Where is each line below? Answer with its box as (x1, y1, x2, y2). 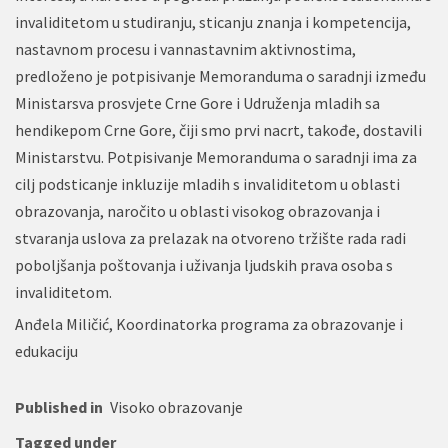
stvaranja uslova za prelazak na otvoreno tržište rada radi (15, 227, 406, 248)
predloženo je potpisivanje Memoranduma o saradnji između (15, 65, 426, 86)
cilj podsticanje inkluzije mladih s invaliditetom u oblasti (15, 173, 400, 194)
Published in (15, 396, 103, 417)
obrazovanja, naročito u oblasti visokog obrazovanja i (15, 200, 380, 221)
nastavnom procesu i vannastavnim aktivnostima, (15, 38, 356, 59)
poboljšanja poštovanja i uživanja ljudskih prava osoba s (15, 254, 393, 275)
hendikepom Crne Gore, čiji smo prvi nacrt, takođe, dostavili (15, 119, 422, 140)
